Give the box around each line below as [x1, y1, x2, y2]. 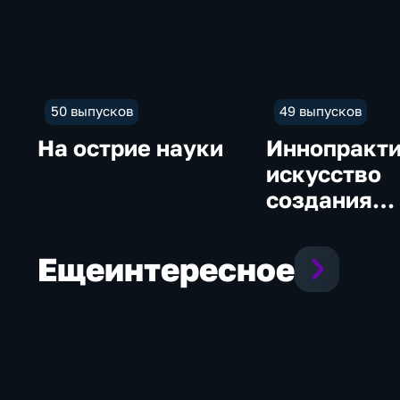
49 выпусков [279, 103, 362, 119]
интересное [104, 249, 295, 288]
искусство [266, 159, 382, 187]
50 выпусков [50, 103, 133, 119]
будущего [266, 211, 377, 239]
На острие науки [37, 133, 223, 162]
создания [266, 185, 373, 213]
